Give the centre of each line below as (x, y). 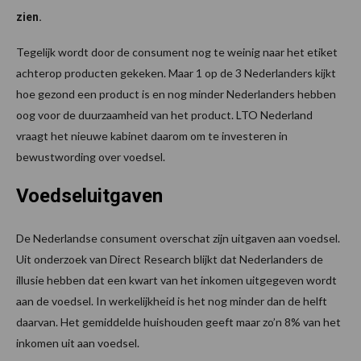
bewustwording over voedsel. (91, 157)
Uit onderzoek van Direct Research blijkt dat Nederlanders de (170, 259)
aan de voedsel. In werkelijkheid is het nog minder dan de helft (172, 301)
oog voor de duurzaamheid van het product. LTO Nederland (164, 115)
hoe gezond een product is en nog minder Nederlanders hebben (176, 94)
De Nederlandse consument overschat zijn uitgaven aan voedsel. (178, 239)
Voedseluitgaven (89, 196)
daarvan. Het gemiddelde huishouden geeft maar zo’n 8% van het (178, 322)
